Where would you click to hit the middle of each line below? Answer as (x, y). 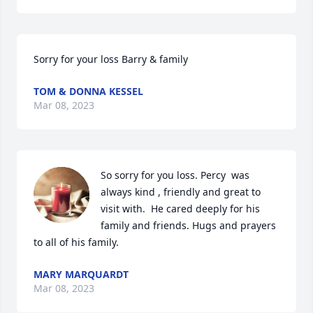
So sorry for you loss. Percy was (175, 175)
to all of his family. (76, 242)
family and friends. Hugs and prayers (188, 225)
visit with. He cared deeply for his (180, 209)
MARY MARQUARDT (81, 274)
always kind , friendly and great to (181, 192)
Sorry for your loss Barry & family (111, 59)
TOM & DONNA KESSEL (88, 91)
